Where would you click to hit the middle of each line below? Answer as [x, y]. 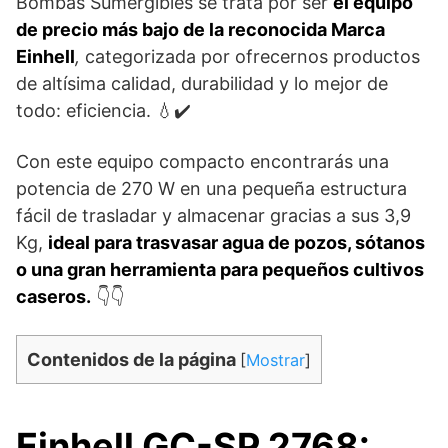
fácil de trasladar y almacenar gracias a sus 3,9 [213, 216]
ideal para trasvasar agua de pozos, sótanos [236, 243]
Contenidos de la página [131, 360]
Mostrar [275, 360]
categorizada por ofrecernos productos [250, 57]
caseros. [53, 297]
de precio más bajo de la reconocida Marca [200, 30]
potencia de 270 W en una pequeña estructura [211, 189]
